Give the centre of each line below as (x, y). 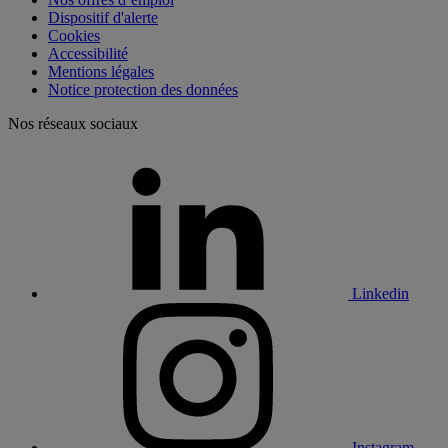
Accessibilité (88, 54)
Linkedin (380, 294)
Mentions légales (101, 72)
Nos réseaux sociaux (73, 124)
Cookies (74, 36)
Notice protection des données (143, 90)
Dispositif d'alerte (103, 18)
